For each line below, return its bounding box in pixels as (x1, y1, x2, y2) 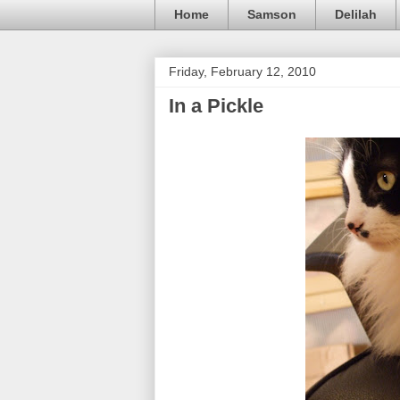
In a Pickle (169, 94, 263, 117)
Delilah (335, 7, 377, 22)
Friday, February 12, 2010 (169, 63, 316, 79)
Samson (247, 7, 296, 22)
